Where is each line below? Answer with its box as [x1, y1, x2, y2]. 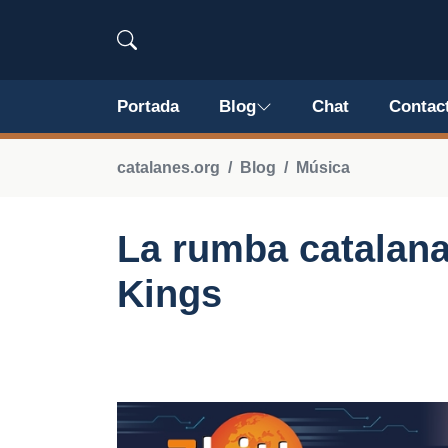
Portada [117, 97, 179, 116]
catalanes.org [117, 159, 220, 176]
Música [296, 159, 350, 176]
